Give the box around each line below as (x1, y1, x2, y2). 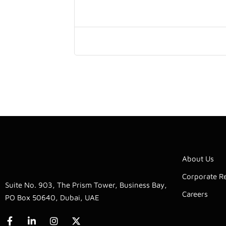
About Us (182, 154, 214, 163)
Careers (182, 190, 208, 199)
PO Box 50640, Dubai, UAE (5, 193, 99, 202)
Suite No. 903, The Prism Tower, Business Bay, (5, 181, 167, 190)
